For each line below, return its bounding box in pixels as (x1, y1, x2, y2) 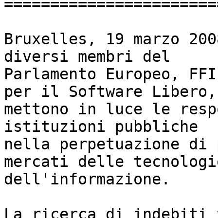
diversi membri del (4, 48, 170, 66)
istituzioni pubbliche (4, 118, 198, 136)
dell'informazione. (4, 170, 170, 188)
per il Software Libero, (4, 83, 217, 101)
